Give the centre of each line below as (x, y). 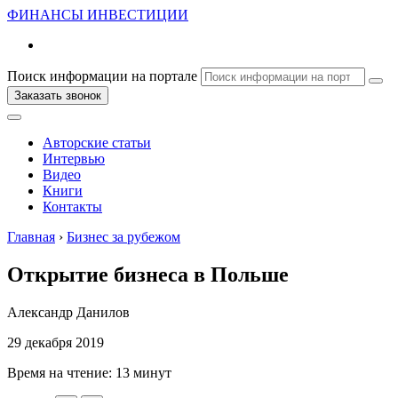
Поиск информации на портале (102, 76)
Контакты (72, 207)
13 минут (143, 372)
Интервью (74, 159)
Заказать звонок (58, 96)
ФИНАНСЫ (45, 15)
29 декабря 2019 (56, 342)
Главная (31, 237)
